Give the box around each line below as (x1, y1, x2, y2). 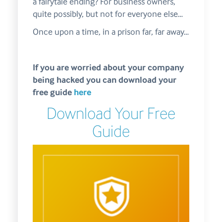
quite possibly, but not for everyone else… (32, 9, 183, 19)
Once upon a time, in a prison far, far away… (32, 27, 189, 37)
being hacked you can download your (32, 75, 176, 85)
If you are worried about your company (32, 62, 184, 73)
